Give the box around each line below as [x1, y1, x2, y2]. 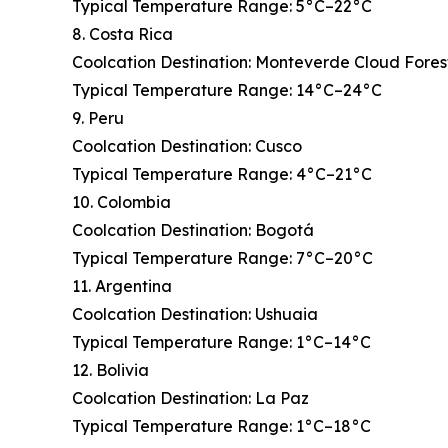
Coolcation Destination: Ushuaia [72, 304, 318, 325]
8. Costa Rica [72, 24, 173, 45]
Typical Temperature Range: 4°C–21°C [72, 164, 372, 185]
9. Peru [72, 108, 124, 129]
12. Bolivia [72, 360, 149, 381]
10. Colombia [72, 192, 171, 213]
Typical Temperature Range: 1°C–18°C [72, 416, 371, 437]
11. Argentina [72, 276, 172, 297]
